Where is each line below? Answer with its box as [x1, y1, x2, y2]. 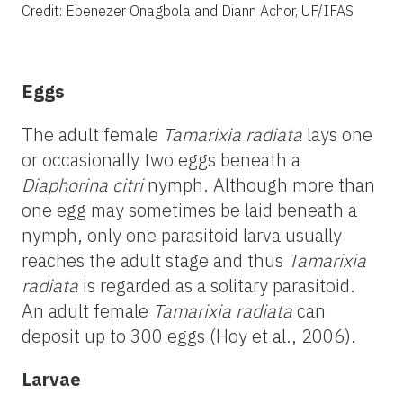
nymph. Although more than [143, 172, 375, 197]
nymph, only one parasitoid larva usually [22, 222, 342, 247]
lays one [302, 121, 372, 147]
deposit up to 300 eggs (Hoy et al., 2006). [22, 323, 356, 348]
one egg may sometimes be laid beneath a [22, 197, 357, 222]
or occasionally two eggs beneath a [22, 147, 300, 172]
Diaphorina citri [22, 172, 143, 197]
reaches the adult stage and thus [22, 247, 288, 273]
